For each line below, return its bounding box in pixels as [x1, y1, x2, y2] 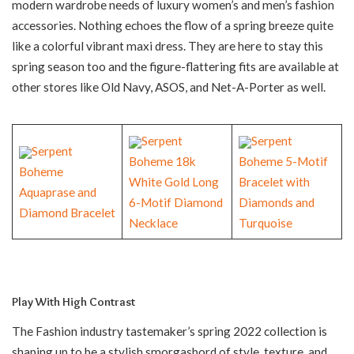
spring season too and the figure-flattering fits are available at [12, 59, 339, 74]
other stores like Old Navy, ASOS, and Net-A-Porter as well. [12, 80, 326, 95]
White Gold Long [128, 175, 219, 190]
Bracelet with [238, 175, 310, 190]
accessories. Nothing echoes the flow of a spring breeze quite [12, 18, 333, 33]
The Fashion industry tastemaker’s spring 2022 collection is [12, 324, 327, 339]
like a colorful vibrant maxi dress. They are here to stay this [12, 39, 323, 54]
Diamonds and [238, 195, 314, 210]
